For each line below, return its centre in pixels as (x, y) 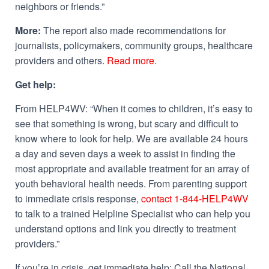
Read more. (132, 60)
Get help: (35, 84)
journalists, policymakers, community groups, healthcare (134, 45)
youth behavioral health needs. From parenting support (131, 183)
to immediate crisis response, (77, 198)
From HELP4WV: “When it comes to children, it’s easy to (134, 108)
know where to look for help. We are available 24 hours (131, 138)
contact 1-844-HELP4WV (194, 198)
